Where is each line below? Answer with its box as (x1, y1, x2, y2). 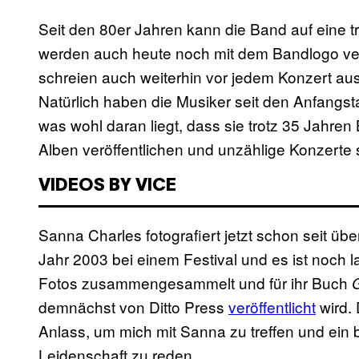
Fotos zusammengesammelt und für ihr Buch (38, 272, 352, 294)
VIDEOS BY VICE (38, 178, 176, 195)
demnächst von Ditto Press (38, 296, 228, 318)
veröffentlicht (228, 296, 316, 318)
